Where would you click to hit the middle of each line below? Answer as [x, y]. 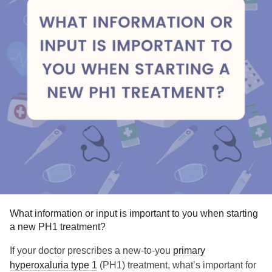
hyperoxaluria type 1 [53, 265]
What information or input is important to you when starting [134, 213]
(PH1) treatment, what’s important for [177, 265]
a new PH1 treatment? [58, 227]
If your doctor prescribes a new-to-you [91, 250]
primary [189, 250]
